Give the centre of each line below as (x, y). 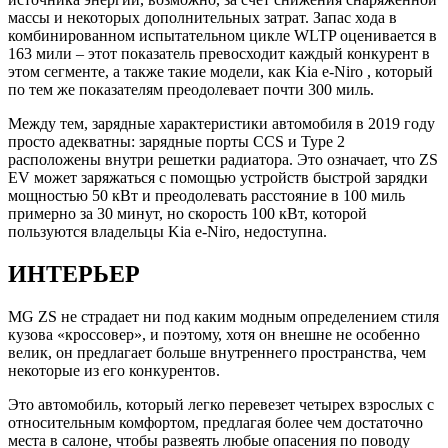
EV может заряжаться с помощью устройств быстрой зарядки (218, 178)
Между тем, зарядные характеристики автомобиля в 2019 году (221, 124)
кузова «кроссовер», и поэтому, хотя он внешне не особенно (214, 334)
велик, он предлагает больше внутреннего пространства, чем (217, 352)
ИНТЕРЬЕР (74, 274)
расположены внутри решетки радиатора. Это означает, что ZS (223, 160)
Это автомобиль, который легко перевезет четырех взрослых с (221, 404)
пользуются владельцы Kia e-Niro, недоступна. (167, 232)
